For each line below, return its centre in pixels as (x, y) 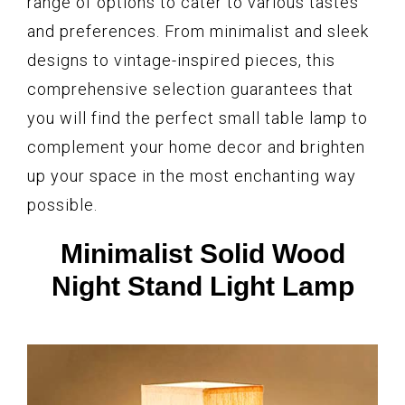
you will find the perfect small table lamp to (198, 118)
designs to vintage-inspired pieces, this (181, 61)
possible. (62, 205)
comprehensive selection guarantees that (190, 89)
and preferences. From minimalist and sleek (198, 32)
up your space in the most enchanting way (192, 176)
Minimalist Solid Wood (202, 254)
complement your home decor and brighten (196, 147)
